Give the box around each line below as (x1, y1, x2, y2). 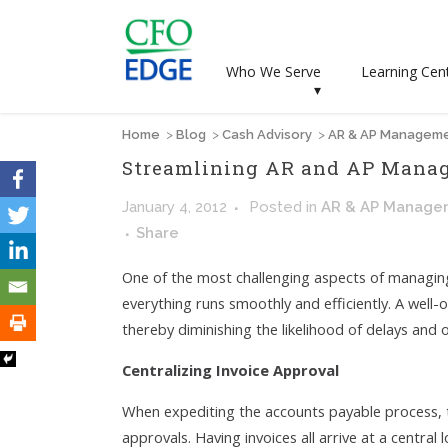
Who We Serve (226, 62, 321, 81)
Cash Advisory (222, 127, 312, 142)
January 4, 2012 (122, 198, 227, 216)
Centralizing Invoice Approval (122, 360, 339, 380)
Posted (249, 198, 306, 216)
